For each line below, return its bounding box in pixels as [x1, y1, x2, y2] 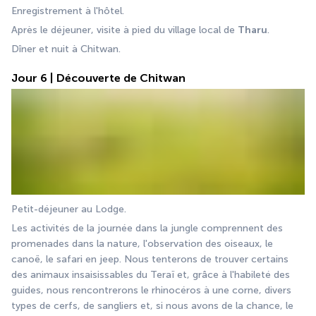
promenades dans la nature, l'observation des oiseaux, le [11, 237, 273, 250]
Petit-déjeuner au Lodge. [11, 202, 126, 215]
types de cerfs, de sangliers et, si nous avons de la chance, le [11, 299, 293, 312]
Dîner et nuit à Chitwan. [11, 43, 121, 56]
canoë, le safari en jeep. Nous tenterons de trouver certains [11, 253, 288, 265]
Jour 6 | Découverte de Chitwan [11, 71, 186, 85]
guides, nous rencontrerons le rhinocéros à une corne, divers [11, 284, 291, 296]
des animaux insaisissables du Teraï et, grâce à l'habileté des [11, 268, 290, 281]
